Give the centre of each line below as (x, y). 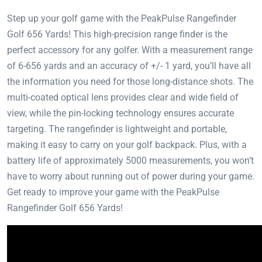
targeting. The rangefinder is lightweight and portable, (117, 129)
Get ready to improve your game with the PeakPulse (113, 192)
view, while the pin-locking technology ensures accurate (120, 113)
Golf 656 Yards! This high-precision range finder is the (117, 35)
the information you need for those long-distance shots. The (130, 82)
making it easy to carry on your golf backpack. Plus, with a (127, 145)
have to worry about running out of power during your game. (131, 177)
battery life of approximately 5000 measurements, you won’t (130, 161)
